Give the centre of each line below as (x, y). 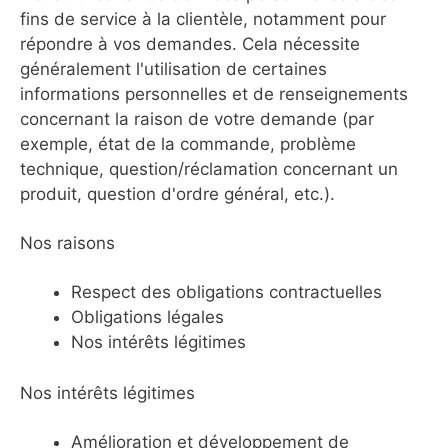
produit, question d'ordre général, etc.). (177, 194)
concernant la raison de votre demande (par (197, 119)
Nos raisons (67, 243)
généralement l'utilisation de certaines (173, 69)
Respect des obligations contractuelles (226, 292)
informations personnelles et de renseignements (214, 94)
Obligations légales (147, 317)
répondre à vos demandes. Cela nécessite (190, 44)
